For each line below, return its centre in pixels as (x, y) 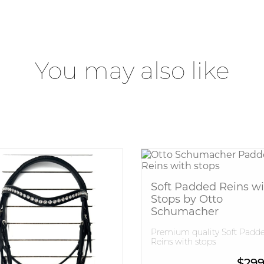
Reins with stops (183, 241)
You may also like (132, 70)
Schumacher (185, 211)
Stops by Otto (187, 199)
